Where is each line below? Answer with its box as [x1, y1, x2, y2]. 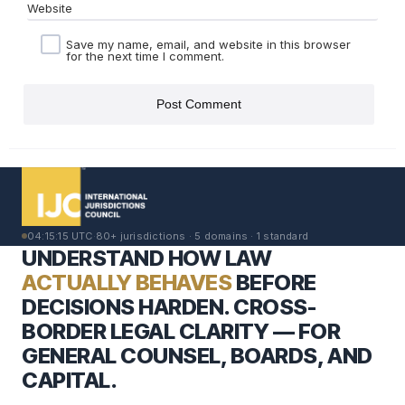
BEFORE [231, 268, 316, 296]
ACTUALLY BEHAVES [22, 268, 232, 296]
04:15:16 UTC [27, 229, 94, 242]
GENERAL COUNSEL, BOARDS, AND [22, 342, 372, 369]
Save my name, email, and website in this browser [66, 36, 351, 52]
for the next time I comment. [66, 48, 224, 63]
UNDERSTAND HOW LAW [22, 244, 272, 271]
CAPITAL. [22, 366, 118, 393]
